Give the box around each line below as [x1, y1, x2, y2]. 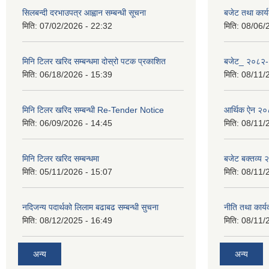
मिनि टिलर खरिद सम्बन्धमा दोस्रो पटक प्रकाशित [22, 56, 166, 66]
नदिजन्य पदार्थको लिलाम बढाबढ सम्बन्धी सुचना [22, 202, 159, 212]
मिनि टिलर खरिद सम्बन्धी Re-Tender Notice [22, 104, 164, 115]
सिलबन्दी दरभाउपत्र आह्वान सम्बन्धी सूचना [22, 7, 146, 17]
